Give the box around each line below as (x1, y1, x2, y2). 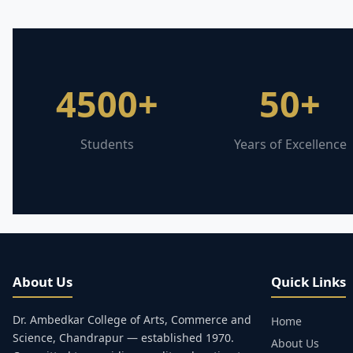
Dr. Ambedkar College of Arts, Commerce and (13, 312, 251, 327)
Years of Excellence (233, 136, 347, 153)
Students (80, 136, 134, 153)
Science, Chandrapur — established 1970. (13, 330, 234, 345)
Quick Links (271, 273, 346, 291)
